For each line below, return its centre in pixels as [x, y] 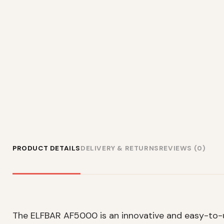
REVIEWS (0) [182, 148]
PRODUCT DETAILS [46, 148]
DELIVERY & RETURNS [120, 148]
